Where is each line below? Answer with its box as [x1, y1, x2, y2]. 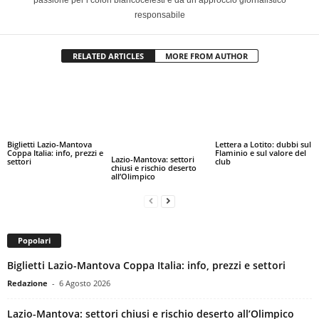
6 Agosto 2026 [59, 277, 110, 288]
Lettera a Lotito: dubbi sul [214, 139, 311, 150]
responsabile [134, 10, 185, 20]
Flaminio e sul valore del [214, 147, 306, 158]
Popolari [18, 234, 51, 246]
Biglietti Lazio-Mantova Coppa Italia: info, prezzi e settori [7, 258, 286, 272]
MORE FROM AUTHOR [164, 51, 248, 61]
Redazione [7, 277, 48, 288]
